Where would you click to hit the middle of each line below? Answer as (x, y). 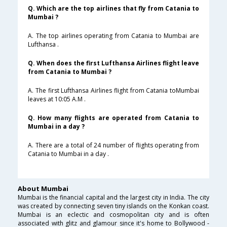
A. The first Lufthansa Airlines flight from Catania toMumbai (113, 91)
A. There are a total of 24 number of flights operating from (113, 145)
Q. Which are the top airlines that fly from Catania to (113, 9)
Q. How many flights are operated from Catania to (113, 118)
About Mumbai (43, 189)
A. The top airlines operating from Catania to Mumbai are (113, 36)
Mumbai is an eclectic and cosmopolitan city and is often (113, 215)
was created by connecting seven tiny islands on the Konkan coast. (113, 206)
